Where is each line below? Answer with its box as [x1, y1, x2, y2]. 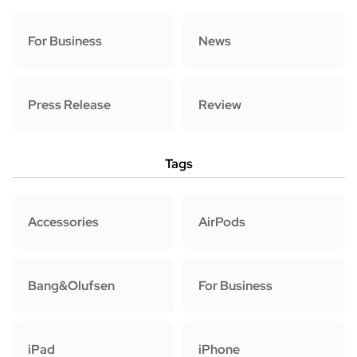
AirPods [198, 213, 245, 230]
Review [198, 96, 241, 113]
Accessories [28, 213, 99, 230]
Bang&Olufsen [28, 277, 115, 294]
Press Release [28, 96, 111, 113]
